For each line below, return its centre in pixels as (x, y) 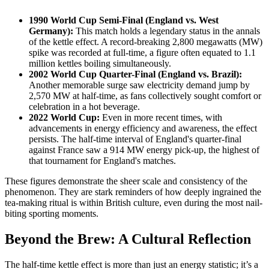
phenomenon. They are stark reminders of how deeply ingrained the (133, 192)
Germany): (51, 31)
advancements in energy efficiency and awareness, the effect (143, 128)
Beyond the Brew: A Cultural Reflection (128, 239)
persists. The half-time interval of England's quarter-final (135, 139)
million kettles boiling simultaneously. (100, 64)
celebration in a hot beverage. (84, 107)
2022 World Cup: (64, 118)
